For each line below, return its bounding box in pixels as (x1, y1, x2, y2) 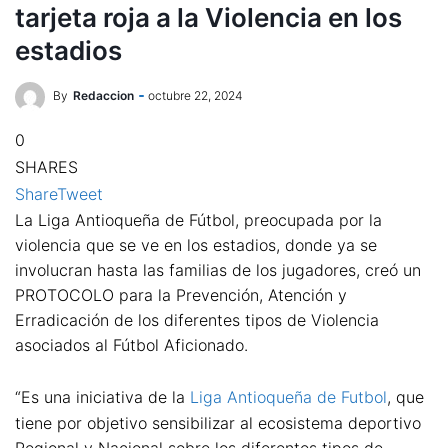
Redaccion (73, 88, 134, 104)
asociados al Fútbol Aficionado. (15, 335, 248, 355)
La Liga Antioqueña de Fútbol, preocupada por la (15, 210, 382, 230)
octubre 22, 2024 (148, 88, 243, 104)
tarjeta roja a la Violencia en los (15, 2, 402, 33)
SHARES (15, 157, 78, 177)
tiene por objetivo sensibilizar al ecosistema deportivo (15, 412, 421, 433)
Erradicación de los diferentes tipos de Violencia (15, 310, 379, 330)
